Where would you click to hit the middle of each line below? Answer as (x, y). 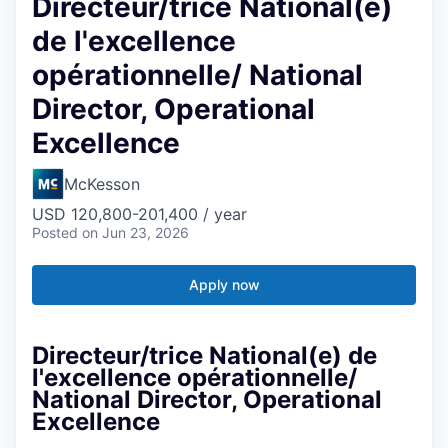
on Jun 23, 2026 (135, 232)
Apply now (224, 284)
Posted (55, 232)
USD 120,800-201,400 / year (139, 213)
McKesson (102, 183)
